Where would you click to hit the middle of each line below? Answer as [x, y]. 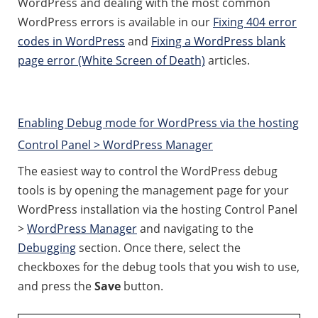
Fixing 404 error [255, 22]
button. [142, 286]
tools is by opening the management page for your [153, 190]
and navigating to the [195, 229]
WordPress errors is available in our [115, 22]
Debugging [47, 248]
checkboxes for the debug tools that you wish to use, [159, 267]
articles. [227, 60]
